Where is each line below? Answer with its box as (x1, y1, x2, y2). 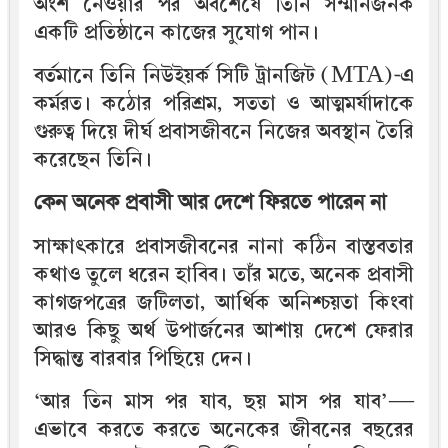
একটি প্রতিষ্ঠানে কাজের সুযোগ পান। (34, 19, 319, 47)
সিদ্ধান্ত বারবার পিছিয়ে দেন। (34, 345, 252, 373)
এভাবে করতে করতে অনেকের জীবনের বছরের (34, 416, 414, 444)
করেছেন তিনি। (34, 146, 152, 174)
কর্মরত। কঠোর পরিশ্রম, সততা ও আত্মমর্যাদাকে (34, 90, 414, 118)
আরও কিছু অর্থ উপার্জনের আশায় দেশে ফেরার (34, 317, 414, 345)
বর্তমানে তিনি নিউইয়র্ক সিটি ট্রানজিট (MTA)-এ (34, 62, 414, 90)
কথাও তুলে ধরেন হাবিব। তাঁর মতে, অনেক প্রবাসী (34, 261, 414, 289)
